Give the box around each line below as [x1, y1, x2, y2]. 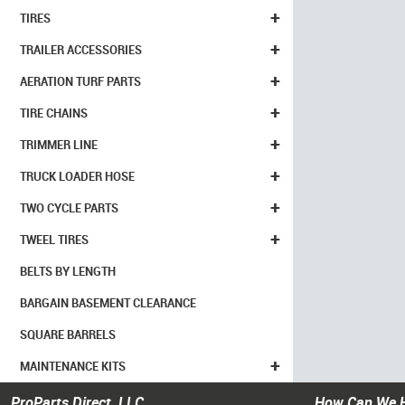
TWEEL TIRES [20, 231, 89, 248]
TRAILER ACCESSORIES [20, 42, 142, 58]
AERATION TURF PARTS [20, 73, 141, 89]
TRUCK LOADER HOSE [20, 168, 135, 184]
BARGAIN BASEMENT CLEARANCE [20, 295, 196, 311]
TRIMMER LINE [20, 137, 98, 153]
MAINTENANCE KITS [20, 358, 126, 374]
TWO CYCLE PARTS [20, 200, 118, 216]
